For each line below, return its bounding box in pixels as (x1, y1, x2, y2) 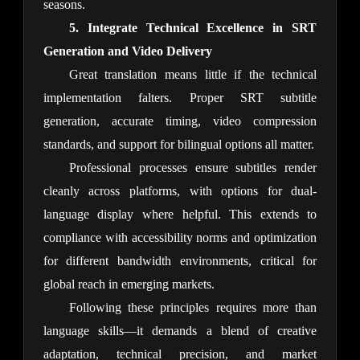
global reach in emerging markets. (43, 277, 215, 292)
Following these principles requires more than (68, 301, 317, 315)
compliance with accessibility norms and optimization (43, 231, 317, 245)
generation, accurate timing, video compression (43, 114, 317, 129)
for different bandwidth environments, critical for (43, 254, 317, 268)
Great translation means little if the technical (68, 67, 317, 82)
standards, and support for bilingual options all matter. (43, 137, 314, 152)
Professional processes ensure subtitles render (68, 161, 317, 175)
